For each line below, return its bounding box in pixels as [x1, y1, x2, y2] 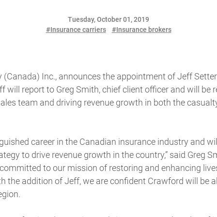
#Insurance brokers [111, 25, 171, 33]
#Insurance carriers [46, 25, 106, 33]
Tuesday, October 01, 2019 [68, 15, 149, 23]
